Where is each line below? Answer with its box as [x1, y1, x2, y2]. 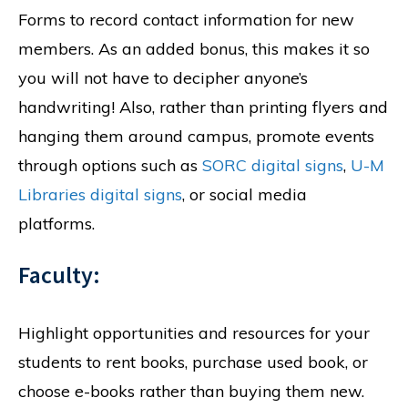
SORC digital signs [202, 155, 343, 177]
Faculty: [18, 259, 100, 290]
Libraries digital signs [18, 184, 182, 206]
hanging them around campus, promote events [18, 126, 374, 148]
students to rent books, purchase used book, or [18, 351, 368, 372]
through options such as [18, 155, 202, 177]
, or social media [182, 184, 307, 206]
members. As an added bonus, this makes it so [18, 38, 370, 60]
